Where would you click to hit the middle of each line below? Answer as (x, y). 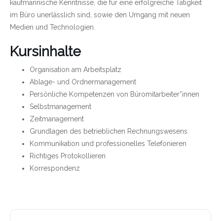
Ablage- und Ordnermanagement (83, 82)
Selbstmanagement (60, 106)
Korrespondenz (55, 168)
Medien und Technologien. (53, 27)
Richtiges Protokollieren (68, 156)
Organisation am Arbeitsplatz (75, 69)
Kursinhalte (45, 51)
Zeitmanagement (57, 119)
